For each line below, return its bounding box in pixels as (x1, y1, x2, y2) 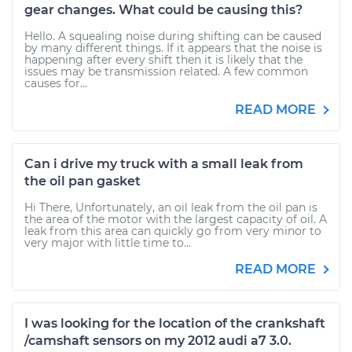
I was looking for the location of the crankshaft (24, 316, 325, 331)
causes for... (24, 76, 87, 90)
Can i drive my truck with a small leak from (24, 156, 303, 171)
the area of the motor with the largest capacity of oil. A (24, 212, 327, 226)
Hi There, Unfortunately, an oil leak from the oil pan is (24, 200, 317, 214)
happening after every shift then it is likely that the (24, 53, 302, 67)
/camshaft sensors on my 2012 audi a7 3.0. (24, 333, 291, 348)
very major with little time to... (24, 236, 191, 250)
